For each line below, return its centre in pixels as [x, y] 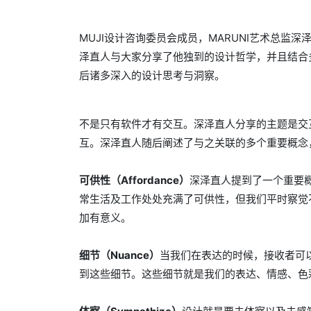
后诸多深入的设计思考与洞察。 [152, 76]
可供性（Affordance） [134, 180]
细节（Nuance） [119, 255]
